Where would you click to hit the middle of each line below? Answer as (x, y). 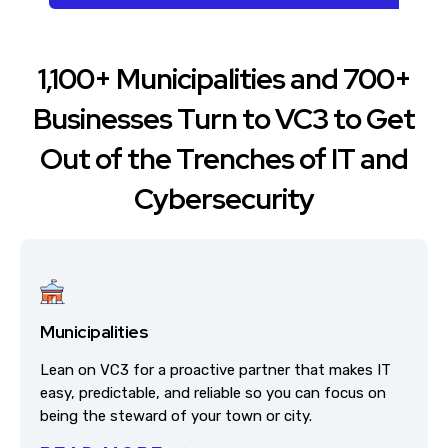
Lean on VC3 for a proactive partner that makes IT (215, 370)
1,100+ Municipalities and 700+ (224, 79)
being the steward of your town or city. (176, 416)
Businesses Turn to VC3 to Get (224, 119)
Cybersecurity (224, 199)
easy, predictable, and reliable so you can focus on (213, 393)
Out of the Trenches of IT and (224, 159)
